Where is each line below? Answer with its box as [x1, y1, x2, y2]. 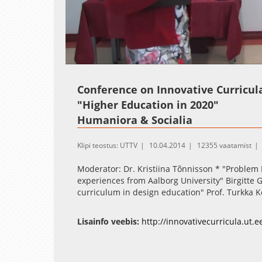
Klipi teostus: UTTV [77, 140, 137, 150]
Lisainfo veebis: [77, 215, 139, 227]
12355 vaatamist [197, 140, 251, 150]
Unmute [101, 54, 122, 63]
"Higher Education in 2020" [77, 97, 219, 112]
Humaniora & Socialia [77, 112, 192, 127]
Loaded [119, 54, 141, 61]
